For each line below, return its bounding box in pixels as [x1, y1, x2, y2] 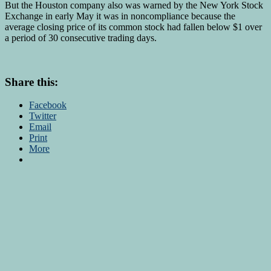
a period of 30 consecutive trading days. [5, 32, 157, 43]
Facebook [29, 100, 67, 111]
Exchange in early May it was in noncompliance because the [5, 10, 235, 21]
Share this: [5, 75, 58, 88]
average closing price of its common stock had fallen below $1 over [5, 21, 262, 32]
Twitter [29, 111, 56, 122]
